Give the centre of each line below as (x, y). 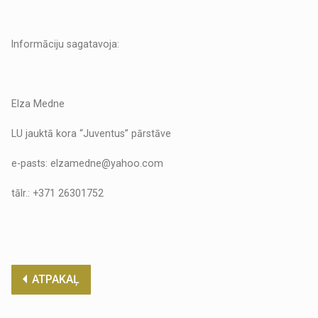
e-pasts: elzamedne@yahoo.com (88, 164)
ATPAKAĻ (56, 280)
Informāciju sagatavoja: (66, 44)
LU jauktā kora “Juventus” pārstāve (92, 134)
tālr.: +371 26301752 (58, 193)
